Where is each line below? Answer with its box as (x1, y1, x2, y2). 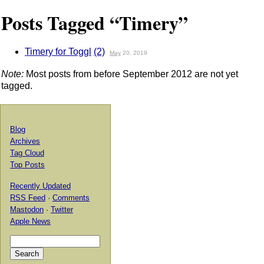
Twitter (51, 204, 73, 214)
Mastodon (10, 204, 44, 214)
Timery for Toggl (25, 46, 91, 57)
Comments (52, 193, 90, 202)
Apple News (10, 216, 51, 226)
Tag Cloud (10, 148, 44, 157)
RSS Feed (10, 193, 45, 202)
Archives (10, 136, 40, 146)
